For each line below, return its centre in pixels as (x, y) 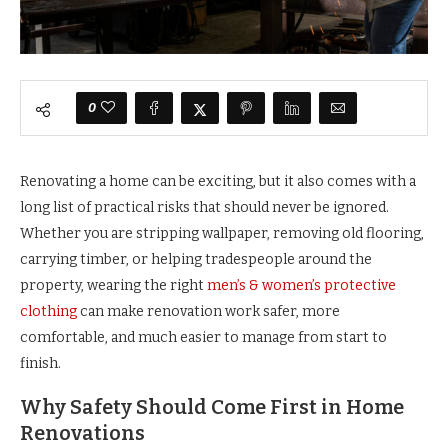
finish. (40, 364)
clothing (48, 312)
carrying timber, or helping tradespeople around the (196, 260)
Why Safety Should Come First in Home (212, 407)
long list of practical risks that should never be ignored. (204, 208)
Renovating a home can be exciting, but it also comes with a (218, 182)
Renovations (82, 433)
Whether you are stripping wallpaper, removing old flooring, (222, 234)
